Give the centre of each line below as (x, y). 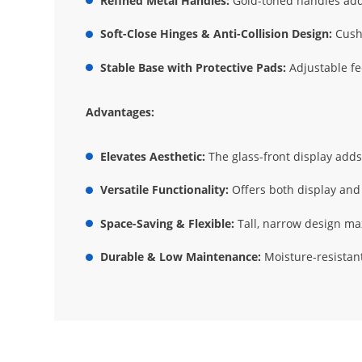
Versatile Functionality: (164, 190)
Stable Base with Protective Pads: (193, 67)
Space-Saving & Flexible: (167, 223)
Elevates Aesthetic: (152, 156)
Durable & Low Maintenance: (180, 257)
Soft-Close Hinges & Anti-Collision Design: (216, 34)
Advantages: (120, 112)
